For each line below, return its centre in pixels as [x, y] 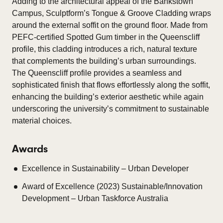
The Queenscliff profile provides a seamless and [97, 73]
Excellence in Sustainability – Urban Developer [105, 168]
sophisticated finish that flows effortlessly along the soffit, [111, 85]
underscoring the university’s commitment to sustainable [111, 109]
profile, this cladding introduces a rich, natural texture [105, 49]
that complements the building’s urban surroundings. [104, 61]
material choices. [42, 121]
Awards [30, 149]
